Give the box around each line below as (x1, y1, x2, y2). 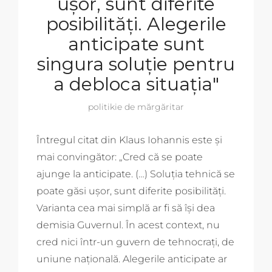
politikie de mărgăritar (88, 101, 184, 112)
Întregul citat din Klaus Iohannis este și (36, 134, 222, 146)
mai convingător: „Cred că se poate (36, 151, 203, 163)
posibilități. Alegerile (46, 12, 226, 35)
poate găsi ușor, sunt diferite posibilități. (36, 185, 226, 197)
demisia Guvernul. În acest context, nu (36, 219, 220, 231)
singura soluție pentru (37, 52, 235, 75)
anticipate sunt (67, 32, 205, 55)
